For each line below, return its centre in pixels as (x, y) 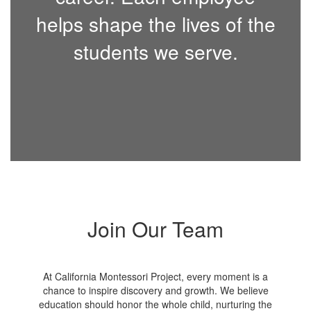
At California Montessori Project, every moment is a (155, 276)
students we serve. (155, 51)
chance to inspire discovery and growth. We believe (155, 290)
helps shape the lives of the (155, 23)
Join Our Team (155, 229)
